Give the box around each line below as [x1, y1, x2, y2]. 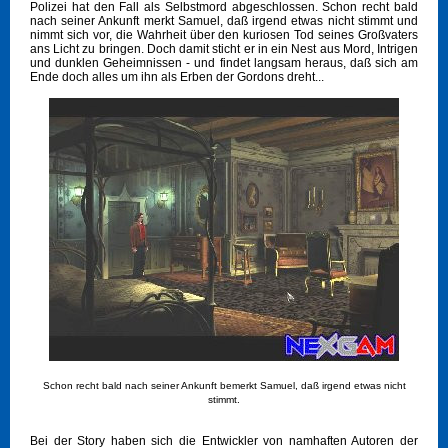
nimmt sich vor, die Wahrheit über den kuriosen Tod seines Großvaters [30, 28, 418, 43]
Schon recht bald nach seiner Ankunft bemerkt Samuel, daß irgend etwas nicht [42, 380, 406, 392]
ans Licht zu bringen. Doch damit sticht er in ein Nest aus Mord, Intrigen [30, 42, 418, 57]
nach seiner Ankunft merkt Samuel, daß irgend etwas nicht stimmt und [30, 14, 418, 29]
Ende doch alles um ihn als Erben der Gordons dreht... [30, 70, 324, 85]
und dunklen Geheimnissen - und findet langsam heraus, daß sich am [30, 56, 418, 71]
